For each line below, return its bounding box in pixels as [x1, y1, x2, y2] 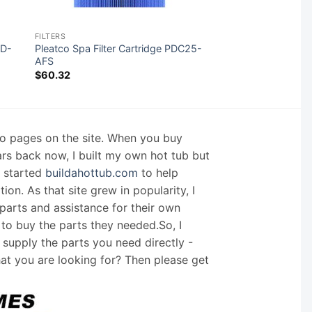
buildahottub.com [45, 165, 138, 180]
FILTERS [34, 31, 66, 41]
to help [138, 165, 178, 180]
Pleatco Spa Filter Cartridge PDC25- [34, 42, 202, 55]
